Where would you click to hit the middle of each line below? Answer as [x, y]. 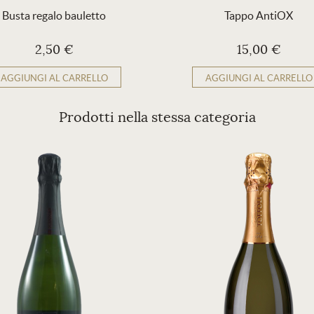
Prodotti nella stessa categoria [157, 117]
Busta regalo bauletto [54, 15]
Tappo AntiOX [259, 15]
